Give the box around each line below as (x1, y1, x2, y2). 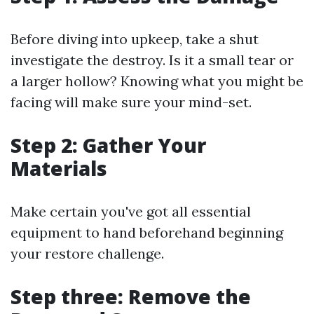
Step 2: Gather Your (11, 132, 206, 158)
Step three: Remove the (11, 283, 251, 310)
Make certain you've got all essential (11, 203, 251, 220)
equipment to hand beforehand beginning (11, 224, 283, 241)
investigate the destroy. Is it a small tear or (11, 51, 294, 69)
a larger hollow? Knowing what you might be (11, 72, 303, 90)
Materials (11, 155, 107, 182)
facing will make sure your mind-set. (11, 93, 252, 111)
